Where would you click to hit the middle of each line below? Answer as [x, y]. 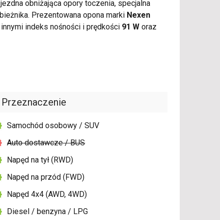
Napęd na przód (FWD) [46, 177]
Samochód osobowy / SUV [53, 126]
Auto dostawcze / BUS [46, 143]
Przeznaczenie [34, 102]
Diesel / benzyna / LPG [48, 212]
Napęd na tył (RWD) [40, 160]
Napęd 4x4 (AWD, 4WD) [47, 194]
